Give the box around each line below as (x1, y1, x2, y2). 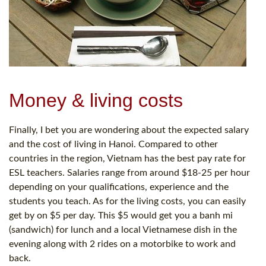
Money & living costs (9, 89, 183, 111)
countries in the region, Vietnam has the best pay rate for (9, 153, 246, 163)
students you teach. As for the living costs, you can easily (9, 196, 246, 206)
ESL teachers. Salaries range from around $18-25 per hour (9, 167, 250, 178)
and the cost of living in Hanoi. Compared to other (9, 139, 218, 149)
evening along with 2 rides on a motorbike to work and (9, 239, 236, 249)
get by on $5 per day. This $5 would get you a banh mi (9, 210, 233, 220)
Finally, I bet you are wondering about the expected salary (9, 125, 249, 135)
